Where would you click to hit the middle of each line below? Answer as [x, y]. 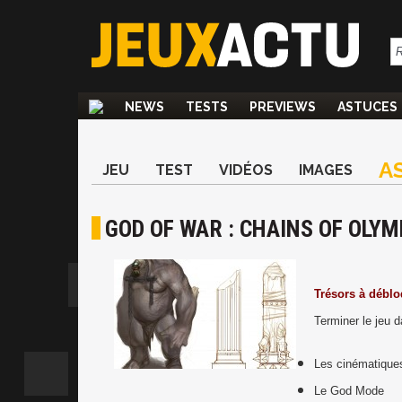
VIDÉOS [246, 170]
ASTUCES [367, 107]
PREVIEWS [283, 107]
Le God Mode [349, 391]
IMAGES [326, 170]
